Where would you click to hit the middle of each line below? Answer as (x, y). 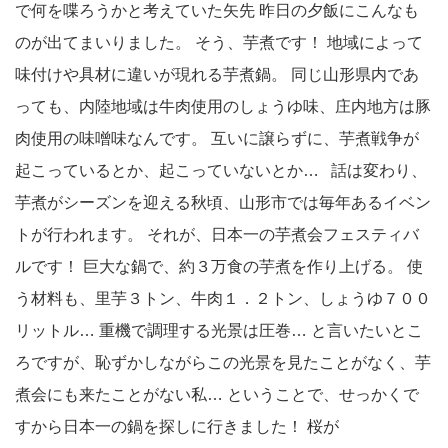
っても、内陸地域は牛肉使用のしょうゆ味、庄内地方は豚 (223, 106)
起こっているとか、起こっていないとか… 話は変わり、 (221, 170)
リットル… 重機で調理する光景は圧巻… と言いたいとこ (219, 330)
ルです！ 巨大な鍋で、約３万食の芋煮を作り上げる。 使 (219, 266)
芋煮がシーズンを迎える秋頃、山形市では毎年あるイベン (223, 202)
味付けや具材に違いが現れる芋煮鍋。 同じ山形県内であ (217, 74)
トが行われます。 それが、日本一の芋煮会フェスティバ (217, 234)
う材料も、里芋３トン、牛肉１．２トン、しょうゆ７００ (223, 298)
